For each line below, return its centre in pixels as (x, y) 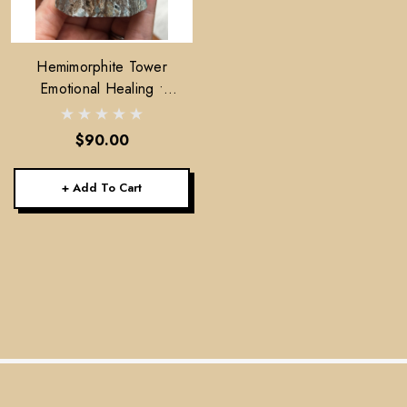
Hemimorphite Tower (102, 67)
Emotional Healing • (102, 89)
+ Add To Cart (102, 188)
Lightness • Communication (102, 110)
